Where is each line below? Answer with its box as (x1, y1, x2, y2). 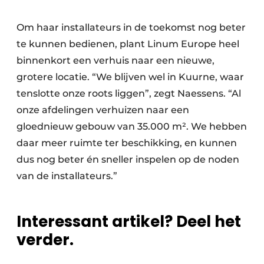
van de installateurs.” (16, 170, 117, 182)
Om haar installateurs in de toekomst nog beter (16, 22, 246, 34)
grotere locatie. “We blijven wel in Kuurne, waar (16, 71, 244, 83)
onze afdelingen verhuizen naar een (16, 104, 189, 116)
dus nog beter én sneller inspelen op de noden (16, 154, 239, 166)
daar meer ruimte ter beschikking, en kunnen (16, 137, 237, 149)
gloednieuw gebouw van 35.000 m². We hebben (16, 121, 247, 133)
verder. (16, 229, 74, 251)
